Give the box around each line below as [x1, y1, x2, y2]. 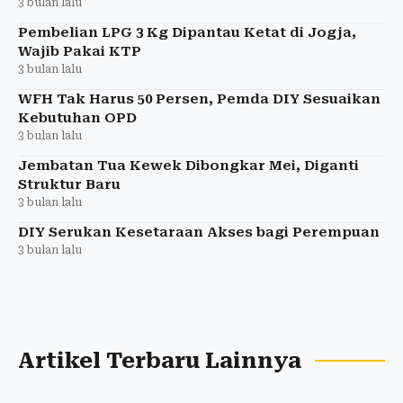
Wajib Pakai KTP [18, 43, 141, 60]
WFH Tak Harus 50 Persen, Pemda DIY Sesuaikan [18, 91, 381, 108]
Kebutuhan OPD [18, 110, 137, 127]
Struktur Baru [18, 176, 121, 193]
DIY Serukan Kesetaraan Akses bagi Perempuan [18, 224, 380, 241]
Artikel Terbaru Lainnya [18, 348, 301, 374]
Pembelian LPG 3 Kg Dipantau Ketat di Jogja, [18, 24, 356, 41]
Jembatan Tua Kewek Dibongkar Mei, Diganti [18, 157, 359, 175]
